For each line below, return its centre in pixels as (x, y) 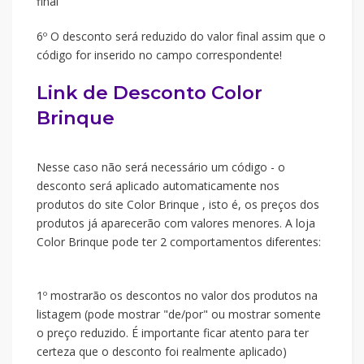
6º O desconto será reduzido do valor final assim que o (181, 36)
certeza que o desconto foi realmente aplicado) (162, 351)
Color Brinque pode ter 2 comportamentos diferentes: (179, 242)
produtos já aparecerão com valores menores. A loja (176, 223)
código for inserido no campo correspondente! (159, 55)
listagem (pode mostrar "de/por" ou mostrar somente (179, 314)
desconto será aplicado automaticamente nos (158, 186)
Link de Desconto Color (149, 93)
